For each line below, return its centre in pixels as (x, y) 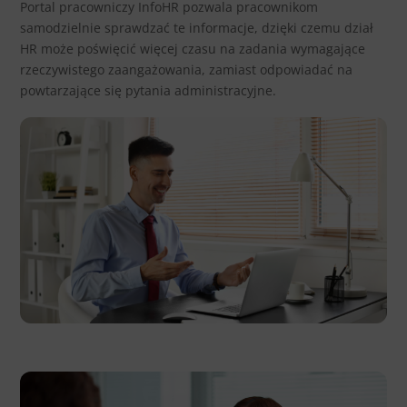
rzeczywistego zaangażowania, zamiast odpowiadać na (187, 70)
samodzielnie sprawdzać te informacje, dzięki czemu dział (197, 28)
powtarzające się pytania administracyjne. (149, 91)
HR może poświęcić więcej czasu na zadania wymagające (193, 49)
